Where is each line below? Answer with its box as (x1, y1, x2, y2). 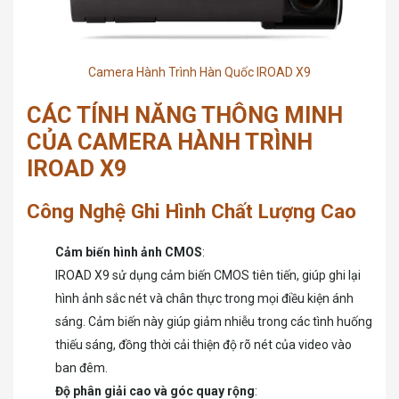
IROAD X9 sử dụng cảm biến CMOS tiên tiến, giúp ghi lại (55, 267, 361, 282)
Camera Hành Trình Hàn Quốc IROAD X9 (88, 64, 311, 79)
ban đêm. (55, 360, 108, 375)
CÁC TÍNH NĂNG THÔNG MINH (27, 101, 343, 128)
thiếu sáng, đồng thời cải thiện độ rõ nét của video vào (55, 337, 352, 352)
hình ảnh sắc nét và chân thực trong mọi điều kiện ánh (55, 290, 354, 305)
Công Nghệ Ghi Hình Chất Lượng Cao (27, 199, 356, 223)
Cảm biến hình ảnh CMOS (55, 244, 202, 259)
